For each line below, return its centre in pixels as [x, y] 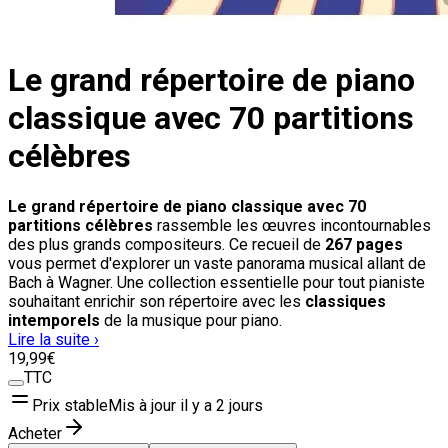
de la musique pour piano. [191, 320]
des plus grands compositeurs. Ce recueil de [166, 244]
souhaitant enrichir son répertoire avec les [156, 301]
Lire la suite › [53, 339]
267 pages [364, 244]
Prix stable [70, 405]
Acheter [35, 433]
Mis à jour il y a [162, 405]
